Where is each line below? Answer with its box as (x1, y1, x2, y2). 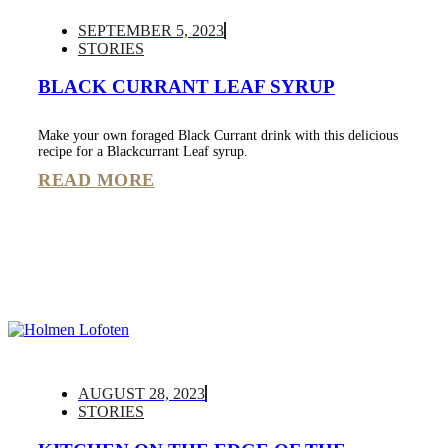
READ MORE (38, 170, 155, 191)
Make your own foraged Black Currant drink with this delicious (38, 128, 398, 144)
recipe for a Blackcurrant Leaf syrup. (38, 144, 248, 160)
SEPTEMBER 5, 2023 (78, 21, 224, 39)
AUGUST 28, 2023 (78, 385, 205, 403)
